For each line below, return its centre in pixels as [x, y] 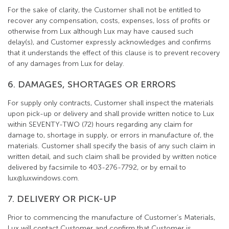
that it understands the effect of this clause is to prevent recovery [114, 53]
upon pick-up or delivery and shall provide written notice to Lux [111, 114]
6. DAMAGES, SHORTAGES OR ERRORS [92, 84]
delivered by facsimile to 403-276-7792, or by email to [97, 167]
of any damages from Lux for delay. [66, 64]
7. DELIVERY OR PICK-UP [62, 199]
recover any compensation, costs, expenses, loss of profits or [109, 21]
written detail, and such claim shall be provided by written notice [112, 157]
